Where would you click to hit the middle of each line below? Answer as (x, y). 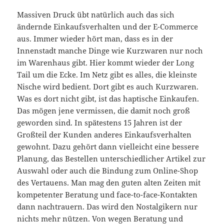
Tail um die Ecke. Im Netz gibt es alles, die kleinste (107, 74)
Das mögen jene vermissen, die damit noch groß (104, 110)
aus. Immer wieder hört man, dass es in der (95, 38)
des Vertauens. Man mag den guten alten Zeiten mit (109, 182)
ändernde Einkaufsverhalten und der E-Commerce (108, 26)
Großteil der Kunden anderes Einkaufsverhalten (104, 134)
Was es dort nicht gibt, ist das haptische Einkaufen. (108, 98)
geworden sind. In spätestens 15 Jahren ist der (100, 122)
